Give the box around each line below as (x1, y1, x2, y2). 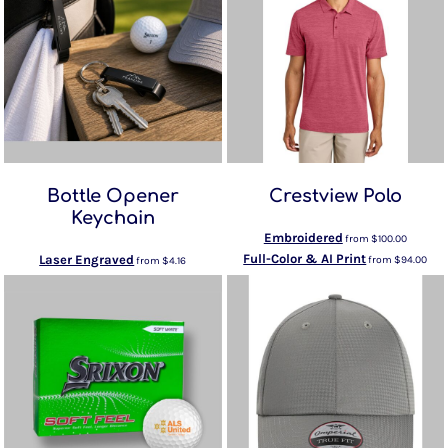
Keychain (70, 207, 155, 228)
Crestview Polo (268, 185, 402, 206)
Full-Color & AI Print (243, 250, 367, 266)
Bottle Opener (46, 185, 179, 206)
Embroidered (263, 229, 343, 245)
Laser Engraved (39, 251, 135, 267)
